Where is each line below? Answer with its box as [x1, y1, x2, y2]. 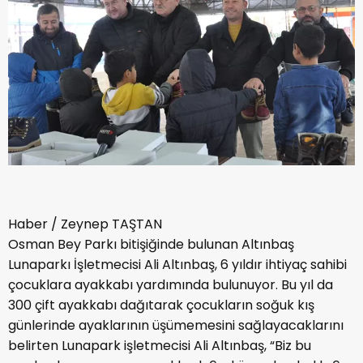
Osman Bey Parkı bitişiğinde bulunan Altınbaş [8, 235, 294, 254]
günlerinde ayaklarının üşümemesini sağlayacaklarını [8, 316, 344, 335]
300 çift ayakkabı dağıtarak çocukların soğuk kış [8, 296, 314, 315]
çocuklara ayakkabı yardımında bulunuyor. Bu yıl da [8, 275, 333, 295]
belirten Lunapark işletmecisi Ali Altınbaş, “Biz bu [8, 336, 311, 356]
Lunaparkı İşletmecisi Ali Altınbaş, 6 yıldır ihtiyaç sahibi [8, 255, 347, 275]
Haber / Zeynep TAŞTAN [8, 215, 162, 234]
